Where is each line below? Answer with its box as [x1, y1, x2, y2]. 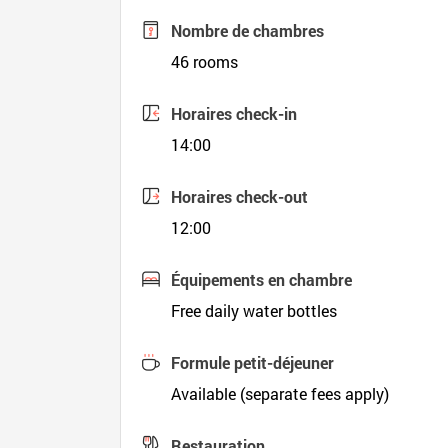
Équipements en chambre [171, 269, 353, 290]
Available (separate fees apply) [171, 383, 390, 404]
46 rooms [171, 51, 239, 72]
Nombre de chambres [171, 20, 325, 41]
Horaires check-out [171, 186, 309, 207]
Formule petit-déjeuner [171, 352, 335, 373]
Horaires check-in [171, 103, 298, 124]
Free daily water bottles [171, 300, 338, 321]
